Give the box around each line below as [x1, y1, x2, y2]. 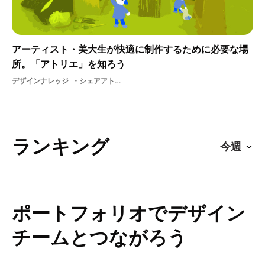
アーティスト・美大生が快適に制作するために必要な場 [12, 43, 248, 56]
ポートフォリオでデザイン [12, 200, 245, 226]
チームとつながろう [12, 224, 187, 250]
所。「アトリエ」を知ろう [12, 57, 125, 71]
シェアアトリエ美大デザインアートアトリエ [79, 76, 115, 86]
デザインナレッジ [12, 76, 69, 86]
